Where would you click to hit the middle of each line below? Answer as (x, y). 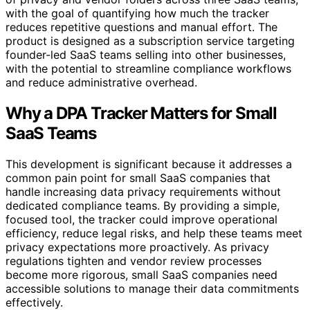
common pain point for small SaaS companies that (138, 177)
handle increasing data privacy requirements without (143, 191)
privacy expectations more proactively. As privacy (137, 247)
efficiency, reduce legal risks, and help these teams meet (154, 233)
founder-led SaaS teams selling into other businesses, (146, 54)
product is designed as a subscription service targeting (150, 40)
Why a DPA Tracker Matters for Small (141, 113)
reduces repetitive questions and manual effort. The (142, 27)
